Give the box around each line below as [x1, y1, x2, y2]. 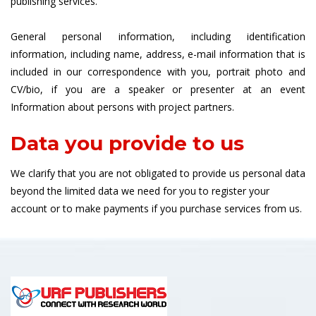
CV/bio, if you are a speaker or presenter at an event [11, 83, 305, 96]
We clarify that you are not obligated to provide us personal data [11, 166, 305, 180]
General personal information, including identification [11, 30, 305, 43]
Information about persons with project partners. [11, 100, 234, 114]
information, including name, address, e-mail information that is [11, 47, 305, 61]
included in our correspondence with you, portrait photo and [11, 65, 305, 78]
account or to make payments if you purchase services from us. [11, 202, 302, 215]
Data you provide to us [11, 131, 244, 155]
